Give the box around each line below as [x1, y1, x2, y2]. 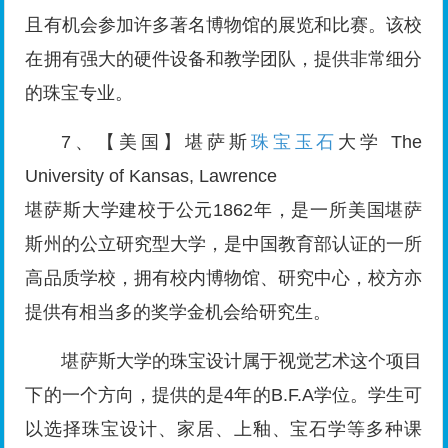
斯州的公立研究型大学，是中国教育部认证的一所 [25, 234, 423, 255]
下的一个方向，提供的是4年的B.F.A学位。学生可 [25, 385, 423, 406]
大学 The [338, 132, 423, 153]
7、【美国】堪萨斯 [61, 132, 251, 153]
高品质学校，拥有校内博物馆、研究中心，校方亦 [25, 268, 423, 289]
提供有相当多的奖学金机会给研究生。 [25, 302, 332, 323]
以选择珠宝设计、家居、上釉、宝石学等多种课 [25, 419, 423, 440]
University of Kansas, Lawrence [25, 166, 278, 187]
